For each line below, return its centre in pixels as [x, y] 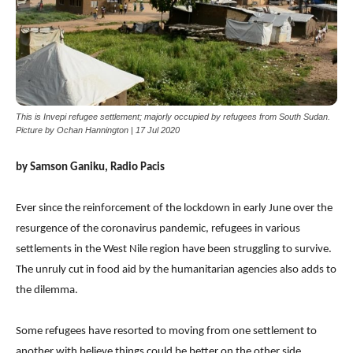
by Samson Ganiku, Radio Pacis [90, 168]
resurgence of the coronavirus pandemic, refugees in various [158, 229]
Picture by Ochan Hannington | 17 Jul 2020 [98, 130]
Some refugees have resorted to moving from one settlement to [166, 332]
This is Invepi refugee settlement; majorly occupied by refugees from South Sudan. [173, 117]
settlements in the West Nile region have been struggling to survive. [174, 250]
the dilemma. [47, 291]
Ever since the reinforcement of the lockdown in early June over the [174, 209]
